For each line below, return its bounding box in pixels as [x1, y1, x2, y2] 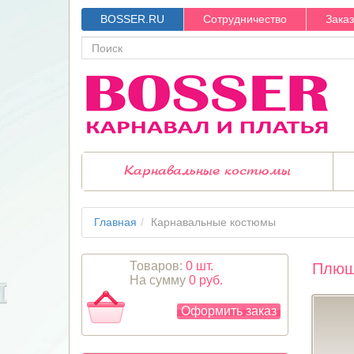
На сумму [130, 273, 189, 287]
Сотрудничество [203, 13, 287, 25]
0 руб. [189, 273, 223, 287]
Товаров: [130, 259, 186, 273]
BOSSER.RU [100, 13, 164, 25]
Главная [94, 216, 137, 228]
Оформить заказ [181, 304, 277, 318]
